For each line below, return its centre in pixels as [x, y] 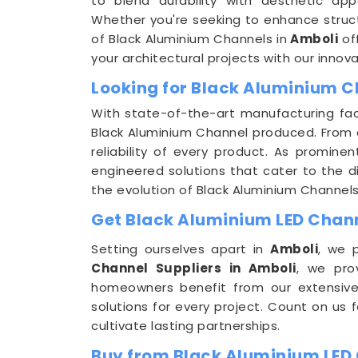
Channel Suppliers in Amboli [194, 268]
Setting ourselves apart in [181, 249]
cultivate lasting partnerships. [186, 326]
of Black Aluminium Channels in [189, 39]
